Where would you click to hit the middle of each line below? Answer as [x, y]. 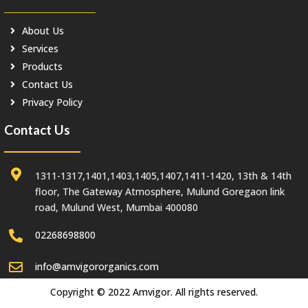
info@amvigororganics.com [97, 267]
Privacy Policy [52, 102]
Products [42, 67]
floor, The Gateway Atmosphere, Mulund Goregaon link [160, 192]
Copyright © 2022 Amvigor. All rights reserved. [154, 292]
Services [40, 49]
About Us [43, 31]
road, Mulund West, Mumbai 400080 [117, 208]
